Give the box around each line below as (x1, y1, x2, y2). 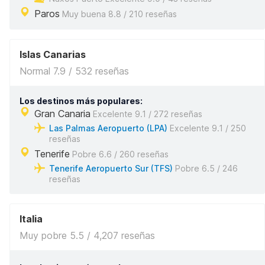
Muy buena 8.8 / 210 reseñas (60, 9, 177, 19)
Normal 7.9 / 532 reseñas (20, 65, 129, 77)
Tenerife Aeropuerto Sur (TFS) (49, 163, 173, 173)
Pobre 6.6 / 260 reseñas (70, 149, 169, 159)
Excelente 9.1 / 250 (167, 123, 246, 133)
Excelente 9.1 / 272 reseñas (91, 109, 202, 119)
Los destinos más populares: (20, 96, 143, 106)
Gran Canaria (34, 108, 91, 119)
